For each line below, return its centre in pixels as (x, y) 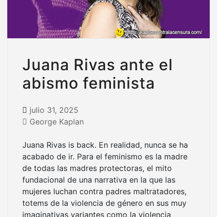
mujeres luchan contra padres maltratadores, (104, 191)
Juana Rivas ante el (98, 64)
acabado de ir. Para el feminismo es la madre (105, 156)
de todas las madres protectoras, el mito (97, 168)
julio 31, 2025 (54, 110)
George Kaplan (57, 121)
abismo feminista (89, 83)
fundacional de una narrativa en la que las (99, 179)
